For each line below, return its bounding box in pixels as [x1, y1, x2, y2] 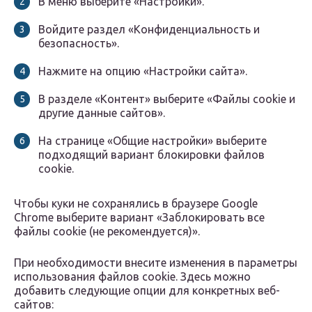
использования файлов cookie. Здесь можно [14, 270, 251, 283]
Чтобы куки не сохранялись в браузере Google [14, 197, 258, 210]
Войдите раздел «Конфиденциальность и [38, 23, 260, 36]
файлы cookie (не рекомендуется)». [14, 225, 200, 238]
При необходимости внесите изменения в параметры [14, 256, 297, 270]
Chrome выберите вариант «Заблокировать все [14, 211, 265, 224]
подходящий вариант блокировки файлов [38, 148, 265, 162]
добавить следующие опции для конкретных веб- [14, 284, 280, 297]
